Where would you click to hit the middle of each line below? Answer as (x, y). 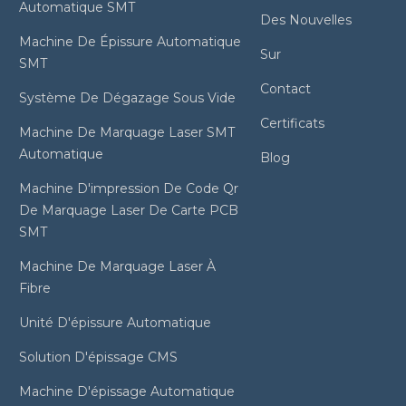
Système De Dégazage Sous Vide (127, 97)
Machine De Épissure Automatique (130, 41)
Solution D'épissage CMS (98, 357)
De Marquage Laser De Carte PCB (128, 210)
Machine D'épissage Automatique (126, 391)
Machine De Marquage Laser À (117, 266)
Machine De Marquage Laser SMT (126, 132)
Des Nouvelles (306, 19)
